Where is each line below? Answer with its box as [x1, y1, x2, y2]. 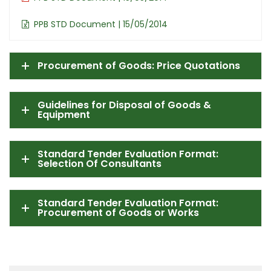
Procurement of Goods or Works [38, 206, 199, 220]
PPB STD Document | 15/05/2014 [34, 18, 168, 30]
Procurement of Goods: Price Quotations [38, 59, 240, 73]
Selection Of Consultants [38, 157, 162, 171]
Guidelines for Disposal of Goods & [38, 98, 211, 112]
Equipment [38, 108, 90, 122]
